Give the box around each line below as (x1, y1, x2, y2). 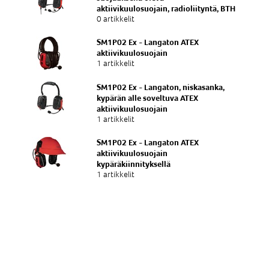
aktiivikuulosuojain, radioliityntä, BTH (97, 3, 236, 13)
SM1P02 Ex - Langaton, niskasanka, (97, 82, 225, 92)
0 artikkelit (97, 13, 135, 25)
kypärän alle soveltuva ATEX (97, 92, 199, 103)
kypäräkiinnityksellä (97, 159, 171, 169)
